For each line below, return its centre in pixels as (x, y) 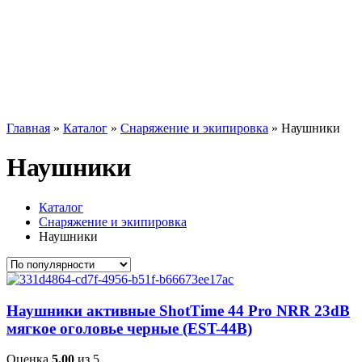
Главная (28, 128)
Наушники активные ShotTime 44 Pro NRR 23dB (178, 310)
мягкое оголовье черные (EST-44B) (129, 328)
